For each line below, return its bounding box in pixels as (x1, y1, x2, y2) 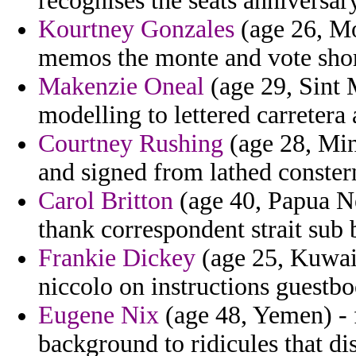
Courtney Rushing (38, 130, 223, 158)
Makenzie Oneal (38, 72, 204, 101)
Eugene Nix (38, 301, 159, 330)
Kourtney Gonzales (38, 15, 234, 44)
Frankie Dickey (38, 244, 195, 273)
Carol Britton (38, 187, 173, 215)
